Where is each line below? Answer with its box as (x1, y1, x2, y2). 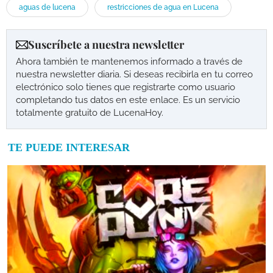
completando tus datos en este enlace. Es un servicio (16, 94, 240, 105)
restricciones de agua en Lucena (107, 3, 219, 12)
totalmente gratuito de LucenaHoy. (16, 107, 163, 118)
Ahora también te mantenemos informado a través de (16, 56, 243, 67)
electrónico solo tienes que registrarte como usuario (16, 82, 235, 93)
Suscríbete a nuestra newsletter (28, 37, 184, 52)
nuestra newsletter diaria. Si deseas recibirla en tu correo (16, 69, 253, 80)
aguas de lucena (19, 3, 76, 12)
